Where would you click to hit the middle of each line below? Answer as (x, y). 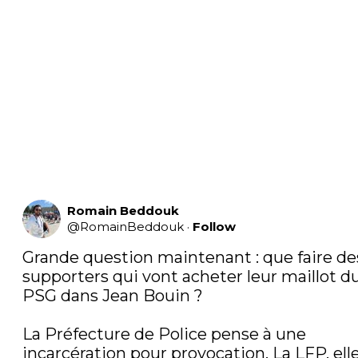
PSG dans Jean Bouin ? (113, 296)
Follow (214, 227)
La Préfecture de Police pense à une (164, 334)
